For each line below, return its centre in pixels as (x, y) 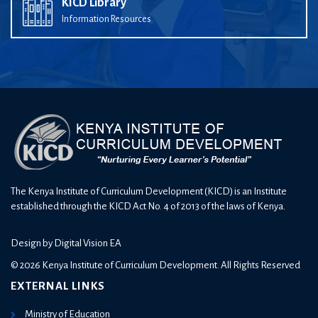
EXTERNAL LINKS (58, 285)
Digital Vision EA (88, 243)
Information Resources (106, 19)
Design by (32, 243)
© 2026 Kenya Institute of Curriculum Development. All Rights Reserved (155, 265)
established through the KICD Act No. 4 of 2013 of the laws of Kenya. (148, 206)
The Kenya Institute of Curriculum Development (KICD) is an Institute (149, 191)
